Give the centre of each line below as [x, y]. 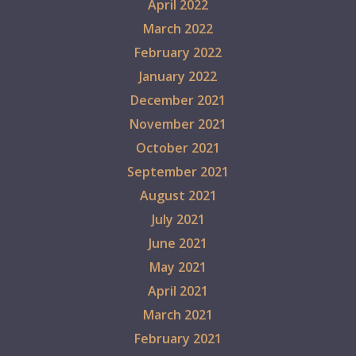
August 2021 [178, 196]
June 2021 [178, 244]
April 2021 [178, 291]
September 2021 [178, 172]
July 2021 [178, 220]
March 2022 [178, 29]
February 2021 [178, 339]
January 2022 [178, 77]
